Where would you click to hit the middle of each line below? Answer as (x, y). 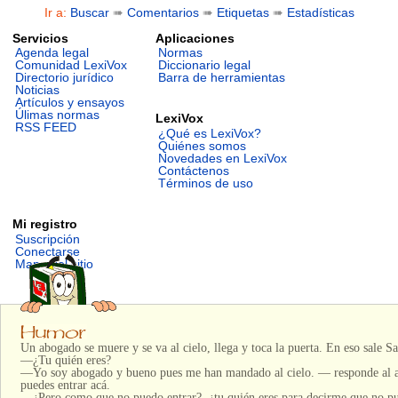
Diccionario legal (204, 65)
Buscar (89, 13)
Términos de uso (205, 183)
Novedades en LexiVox (222, 158)
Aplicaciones (195, 38)
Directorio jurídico (65, 78)
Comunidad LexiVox (72, 65)
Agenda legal (52, 53)
